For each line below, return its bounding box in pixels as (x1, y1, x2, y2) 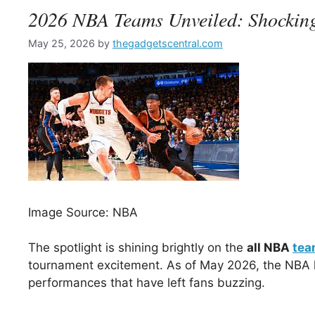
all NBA (247, 240, 292, 255)
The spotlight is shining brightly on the (28, 240, 247, 255)
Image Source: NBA (28, 205, 138, 219)
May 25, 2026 (28, 37, 95, 50)
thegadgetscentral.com (112, 37, 223, 50)
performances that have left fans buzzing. (28, 276, 265, 290)
